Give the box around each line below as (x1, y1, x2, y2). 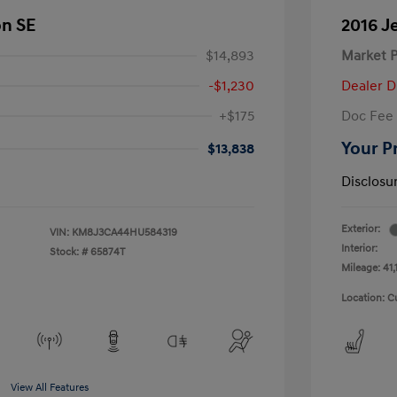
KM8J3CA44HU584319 (72, 226, 177, 239)
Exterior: (341, 222, 380, 236)
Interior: (341, 242, 378, 255)
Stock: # (50, 245, 88, 259)
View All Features (11, 381, 89, 394)
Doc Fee (341, 107, 393, 125)
